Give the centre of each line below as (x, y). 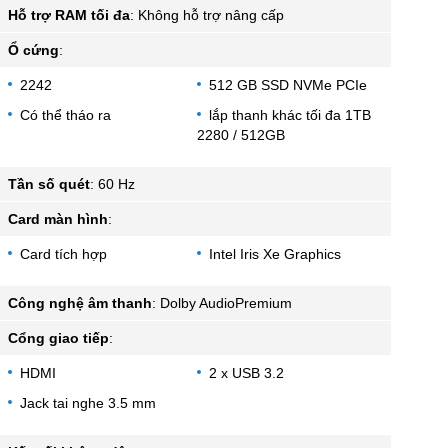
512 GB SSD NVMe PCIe (287, 84)
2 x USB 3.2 (246, 372)
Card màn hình (58, 218)
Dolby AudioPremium (226, 302)
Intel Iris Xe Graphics (274, 253)
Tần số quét (49, 183)
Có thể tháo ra (65, 114)
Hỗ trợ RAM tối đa (69, 14)
